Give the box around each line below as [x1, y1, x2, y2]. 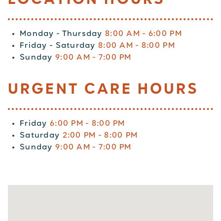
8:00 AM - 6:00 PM [105, 30, 182, 38]
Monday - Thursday [20, 30, 106, 38]
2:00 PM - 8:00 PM [62, 131, 138, 140]
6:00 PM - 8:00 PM [49, 119, 125, 128]
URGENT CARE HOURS [8, 82, 199, 97]
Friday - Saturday [20, 41, 99, 50]
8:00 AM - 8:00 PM [98, 41, 175, 50]
